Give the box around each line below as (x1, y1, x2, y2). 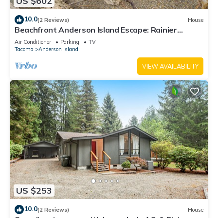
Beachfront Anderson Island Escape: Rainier (15, 25, 177, 35)
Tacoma (15, 46, 34, 53)
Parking (60, 38, 79, 46)
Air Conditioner (15, 38, 51, 46)
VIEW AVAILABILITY (142, 62, 199, 70)
